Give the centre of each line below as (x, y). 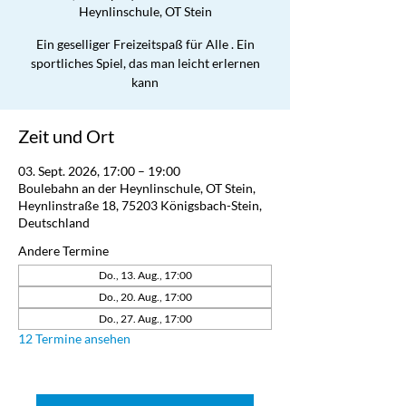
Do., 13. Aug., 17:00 (145, 275)
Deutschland (54, 222)
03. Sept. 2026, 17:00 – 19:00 (99, 171)
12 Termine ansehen (74, 338)
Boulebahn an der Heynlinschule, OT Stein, (137, 188)
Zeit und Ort (66, 136)
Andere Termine (63, 251)
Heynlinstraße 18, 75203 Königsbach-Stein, (140, 205)
